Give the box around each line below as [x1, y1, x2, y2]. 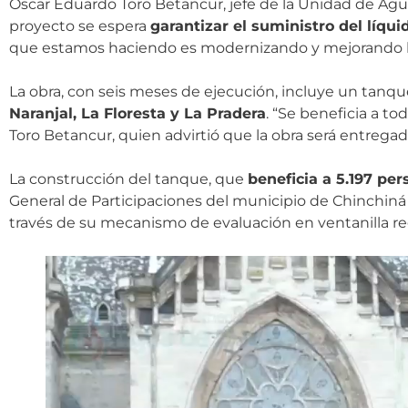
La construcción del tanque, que [9, 169, 248, 188]
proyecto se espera [9, 16, 150, 35]
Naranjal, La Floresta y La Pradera [9, 104, 266, 122]
